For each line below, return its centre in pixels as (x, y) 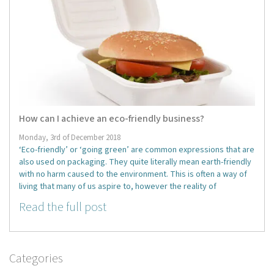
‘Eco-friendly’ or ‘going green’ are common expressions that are (137, 150)
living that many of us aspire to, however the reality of (118, 186)
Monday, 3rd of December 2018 (70, 137)
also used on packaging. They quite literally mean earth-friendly (135, 162)
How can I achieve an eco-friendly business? (112, 118)
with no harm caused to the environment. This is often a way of (133, 174)
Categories (36, 258)
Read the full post (63, 207)
